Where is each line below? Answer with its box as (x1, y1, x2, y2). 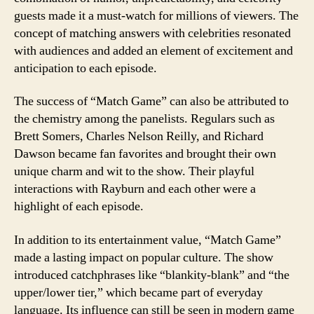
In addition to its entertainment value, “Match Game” (14, 231, 281, 248)
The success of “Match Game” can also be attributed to (14, 93, 289, 109)
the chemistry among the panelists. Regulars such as (14, 111, 275, 127)
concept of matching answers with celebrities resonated (14, 25, 291, 41)
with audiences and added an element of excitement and (14, 42, 293, 59)
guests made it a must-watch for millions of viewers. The (14, 7, 299, 24)
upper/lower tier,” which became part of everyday (14, 284, 263, 301)
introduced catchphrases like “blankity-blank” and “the (14, 266, 289, 283)
